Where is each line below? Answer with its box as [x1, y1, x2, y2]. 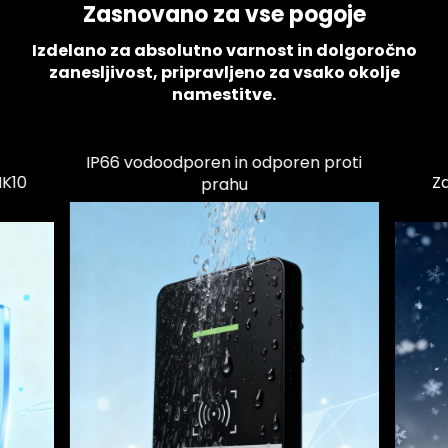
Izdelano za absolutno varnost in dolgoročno [31, 38, 417, 62]
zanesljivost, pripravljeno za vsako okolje [48, 60, 400, 84]
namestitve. [172, 82, 276, 106]
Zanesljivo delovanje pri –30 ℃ [110, 150, 345, 174]
